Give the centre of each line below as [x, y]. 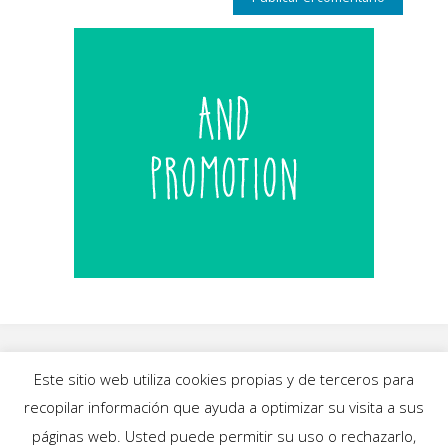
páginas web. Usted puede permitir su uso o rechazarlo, [224, 435]
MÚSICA [221, 424]
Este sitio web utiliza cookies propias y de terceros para [224, 378]
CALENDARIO [330, 424]
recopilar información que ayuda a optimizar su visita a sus [224, 407]
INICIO [61, 424]
